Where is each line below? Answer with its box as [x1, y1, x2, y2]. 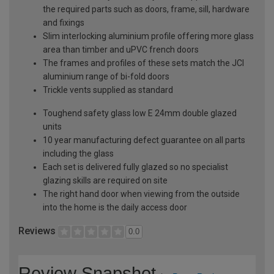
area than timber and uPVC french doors [43, 45, 199, 55]
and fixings [43, 18, 84, 28]
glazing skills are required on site [43, 176, 168, 186]
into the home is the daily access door [43, 202, 187, 213]
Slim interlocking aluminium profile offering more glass [43, 31, 254, 42]
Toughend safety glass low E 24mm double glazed [43, 108, 237, 119]
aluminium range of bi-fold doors [43, 72, 169, 82]
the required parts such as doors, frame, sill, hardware [43, 4, 250, 15]
